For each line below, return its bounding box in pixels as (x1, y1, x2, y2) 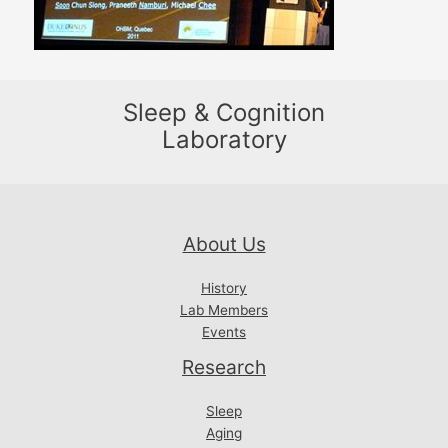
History (201, 280, 247, 297)
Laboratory (161, 125, 287, 155)
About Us (182, 232, 266, 257)
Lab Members (180, 302, 268, 319)
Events (202, 324, 246, 341)
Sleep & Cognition (123, 98, 325, 128)
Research (182, 355, 266, 380)
